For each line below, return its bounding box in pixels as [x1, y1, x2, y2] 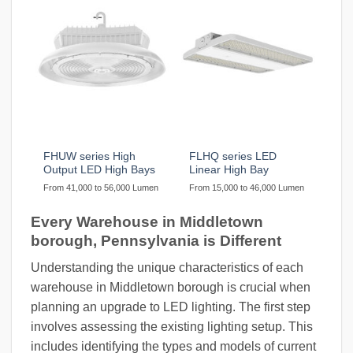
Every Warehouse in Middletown [31, 213, 263, 230]
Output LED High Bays [43, 163, 156, 176]
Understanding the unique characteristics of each [31, 261, 303, 275]
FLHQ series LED [189, 150, 277, 162]
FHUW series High [43, 150, 136, 162]
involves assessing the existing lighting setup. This [31, 320, 313, 334]
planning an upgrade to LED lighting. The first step [31, 300, 310, 314]
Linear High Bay [189, 163, 269, 176]
